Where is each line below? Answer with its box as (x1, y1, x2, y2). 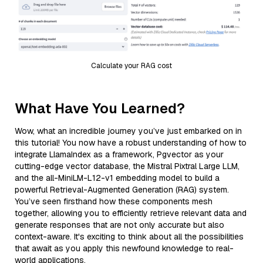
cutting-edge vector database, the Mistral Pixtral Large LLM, (15, 160, 240, 171)
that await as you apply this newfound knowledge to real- (15, 242, 234, 254)
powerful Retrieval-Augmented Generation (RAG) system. (15, 184, 229, 195)
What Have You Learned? (15, 99, 185, 117)
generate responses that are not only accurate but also (15, 219, 224, 230)
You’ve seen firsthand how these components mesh (15, 195, 213, 207)
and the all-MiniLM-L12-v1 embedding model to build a (15, 172, 220, 183)
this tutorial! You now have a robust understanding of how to (15, 137, 247, 148)
